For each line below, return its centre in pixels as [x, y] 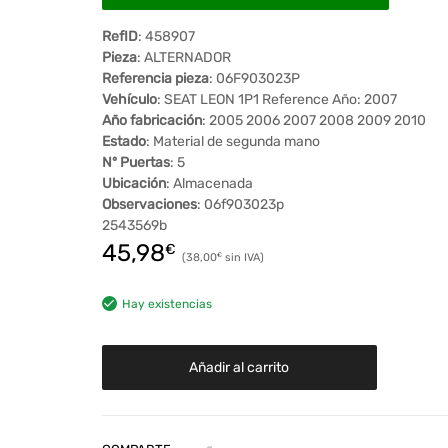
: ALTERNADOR [183, 58]
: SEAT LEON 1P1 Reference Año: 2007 [276, 100]
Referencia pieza [155, 79]
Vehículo [129, 100]
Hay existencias [166, 304]
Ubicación [133, 184]
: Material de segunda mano [232, 142]
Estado [123, 142]
